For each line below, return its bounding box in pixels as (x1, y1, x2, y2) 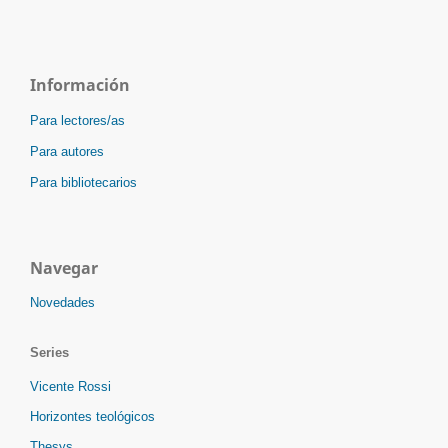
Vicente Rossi (30, 379, 111, 395)
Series (30, 345, 69, 361)
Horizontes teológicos (30, 409, 155, 425)
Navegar (30, 257, 98, 280)
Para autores (30, 144, 104, 160)
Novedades (30, 295, 95, 311)
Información (30, 74, 130, 97)
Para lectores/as (30, 113, 125, 129)
